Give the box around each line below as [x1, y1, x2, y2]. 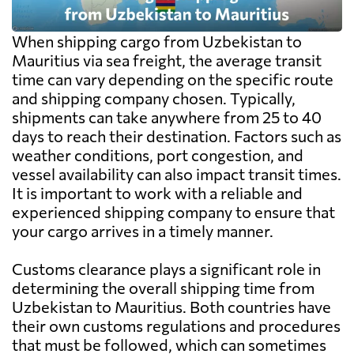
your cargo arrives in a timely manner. [12, 221, 273, 241]
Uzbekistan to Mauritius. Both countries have [12, 297, 331, 317]
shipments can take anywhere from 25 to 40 [12, 107, 322, 127]
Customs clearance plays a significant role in [12, 259, 321, 279]
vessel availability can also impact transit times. [12, 164, 341, 184]
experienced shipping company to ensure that [12, 202, 335, 222]
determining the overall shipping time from [12, 278, 314, 298]
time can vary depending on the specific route [12, 70, 333, 89]
